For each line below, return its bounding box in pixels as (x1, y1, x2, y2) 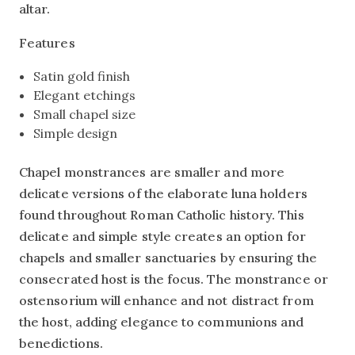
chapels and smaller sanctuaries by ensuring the (19, 250, 317, 265)
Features (19, 35, 75, 51)
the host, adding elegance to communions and (19, 314, 304, 330)
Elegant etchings (33, 87, 136, 103)
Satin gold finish (33, 68, 131, 84)
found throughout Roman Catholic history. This (19, 207, 304, 223)
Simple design (33, 125, 118, 141)
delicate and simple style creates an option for (19, 228, 306, 244)
